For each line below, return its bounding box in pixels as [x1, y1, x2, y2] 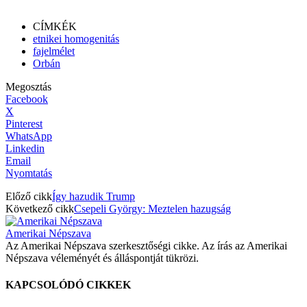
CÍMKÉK [33, 20, 77, 32]
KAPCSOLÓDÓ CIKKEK [5, 279, 131, 291]
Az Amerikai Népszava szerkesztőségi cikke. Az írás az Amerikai [5, 239, 287, 251]
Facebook [5, 93, 48, 105]
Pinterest [5, 117, 42, 130]
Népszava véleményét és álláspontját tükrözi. [5, 251, 199, 264]
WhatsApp [5, 130, 52, 142]
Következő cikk [5, 202, 74, 214]
